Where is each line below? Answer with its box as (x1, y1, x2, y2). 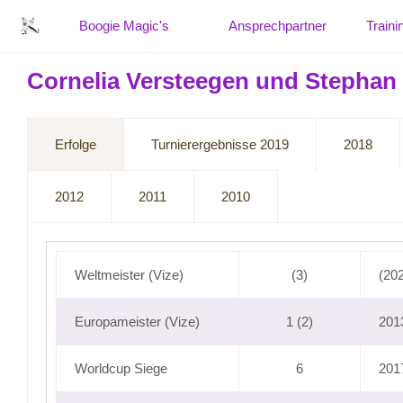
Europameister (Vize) (75, 314, 200, 329)
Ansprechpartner (228, 18, 327, 33)
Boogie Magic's (79, 18, 169, 33)
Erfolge (55, 137, 96, 152)
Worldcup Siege (75, 361, 167, 376)
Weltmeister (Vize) (75, 267, 184, 282)
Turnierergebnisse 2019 (151, 137, 289, 152)
